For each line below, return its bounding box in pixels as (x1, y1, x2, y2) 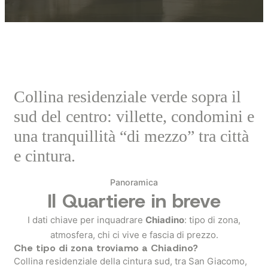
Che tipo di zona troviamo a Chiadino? (14, 242, 198, 254)
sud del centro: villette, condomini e (14, 107, 254, 126)
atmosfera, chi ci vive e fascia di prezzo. (50, 229, 218, 240)
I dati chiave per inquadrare (28, 214, 145, 226)
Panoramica (110, 177, 158, 187)
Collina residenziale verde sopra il (14, 87, 241, 106)
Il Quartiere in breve (47, 188, 221, 214)
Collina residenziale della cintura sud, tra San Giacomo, (14, 255, 247, 267)
